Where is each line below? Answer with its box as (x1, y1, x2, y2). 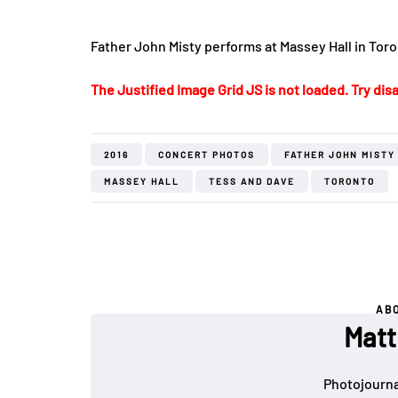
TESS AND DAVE (209, 176, 295, 187)
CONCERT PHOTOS (158, 149, 255, 161)
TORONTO (324, 176, 375, 187)
